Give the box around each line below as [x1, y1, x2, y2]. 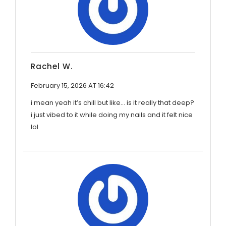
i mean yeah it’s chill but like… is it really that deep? [31, 97, 194, 107]
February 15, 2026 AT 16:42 [31, 80, 114, 90]
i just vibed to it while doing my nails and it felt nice [31, 109, 193, 120]
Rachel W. [31, 61, 73, 72]
